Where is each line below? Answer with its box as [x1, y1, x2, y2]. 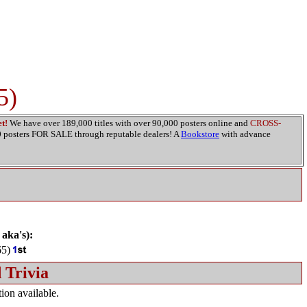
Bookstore [181, 129, 219, 139]
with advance [219, 129, 271, 139]
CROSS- [250, 118, 281, 128]
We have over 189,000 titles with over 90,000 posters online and [8, 118, 250, 128]
